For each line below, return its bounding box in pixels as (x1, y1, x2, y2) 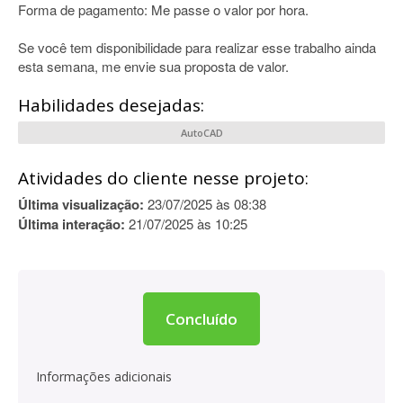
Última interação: (18, 214, 125, 234)
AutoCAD (180, 126, 223, 139)
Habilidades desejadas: (18, 94, 204, 117)
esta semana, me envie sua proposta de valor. (18, 57, 289, 76)
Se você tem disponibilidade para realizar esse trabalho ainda (18, 38, 376, 57)
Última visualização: (18, 194, 144, 214)
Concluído (166, 309, 237, 329)
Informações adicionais (36, 368, 172, 385)
